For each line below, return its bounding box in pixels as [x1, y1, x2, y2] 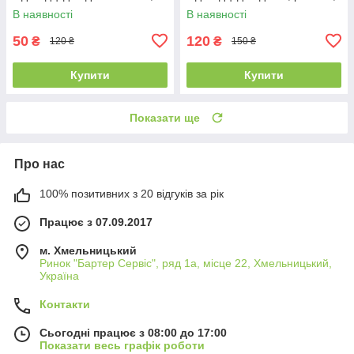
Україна [40, 269, 79, 282]
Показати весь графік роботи [40, 338, 205, 352]
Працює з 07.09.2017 [40, 215, 153, 228]
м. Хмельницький [40, 243, 137, 257]
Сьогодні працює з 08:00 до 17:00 [40, 326, 227, 339]
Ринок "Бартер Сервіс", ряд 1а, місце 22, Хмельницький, [40, 256, 332, 269]
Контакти [40, 297, 90, 311]
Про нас [14, 156, 65, 171]
